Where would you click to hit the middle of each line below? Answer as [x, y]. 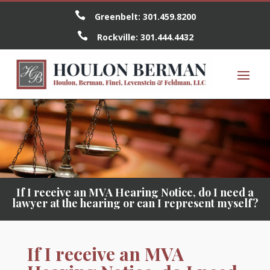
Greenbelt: [118, 17]
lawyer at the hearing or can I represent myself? [135, 203]
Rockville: [118, 37]
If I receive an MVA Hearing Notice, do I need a [135, 193]
